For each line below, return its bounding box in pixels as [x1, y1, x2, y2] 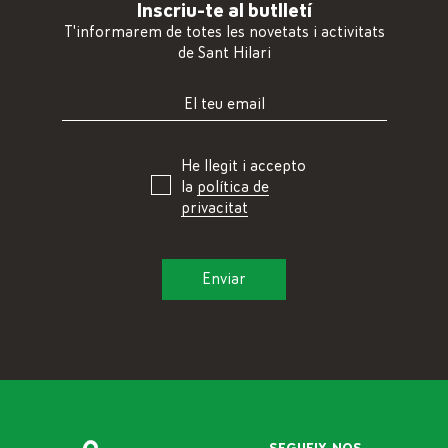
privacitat [180, 200, 248, 217]
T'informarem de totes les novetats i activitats [63, 24, 385, 41]
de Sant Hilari [177, 45, 271, 62]
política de [196, 179, 269, 196]
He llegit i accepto [180, 158, 306, 175]
